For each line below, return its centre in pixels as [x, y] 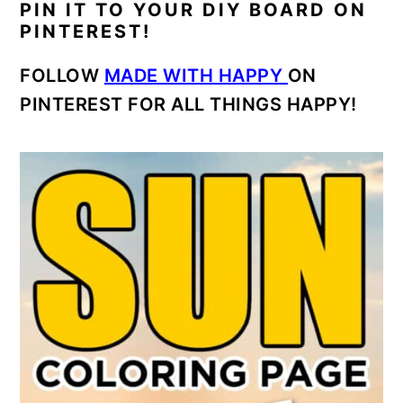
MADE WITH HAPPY [196, 76]
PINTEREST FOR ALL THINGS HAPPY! [188, 105]
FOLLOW [62, 76]
